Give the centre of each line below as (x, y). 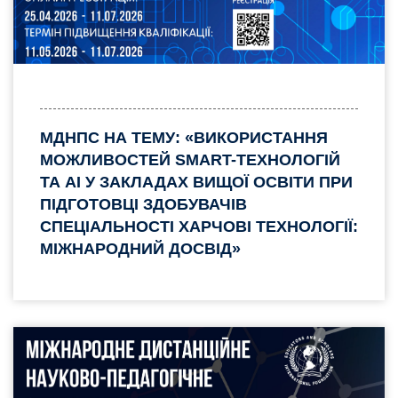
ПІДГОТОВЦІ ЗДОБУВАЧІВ (143, 204)
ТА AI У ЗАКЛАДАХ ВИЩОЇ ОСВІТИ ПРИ (196, 182)
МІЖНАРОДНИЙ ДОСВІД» (140, 248)
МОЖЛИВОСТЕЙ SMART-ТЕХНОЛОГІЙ (190, 159)
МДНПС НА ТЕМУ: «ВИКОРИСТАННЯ (184, 137)
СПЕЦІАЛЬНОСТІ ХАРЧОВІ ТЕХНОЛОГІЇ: (199, 226)
